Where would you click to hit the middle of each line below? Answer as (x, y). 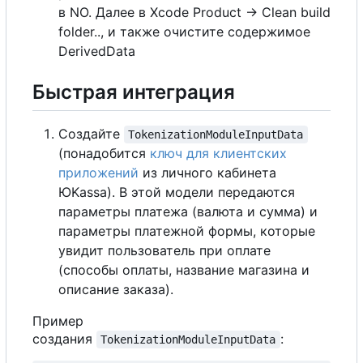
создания (64, 339)
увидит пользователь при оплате (164, 251)
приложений (98, 173)
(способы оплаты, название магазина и (184, 270)
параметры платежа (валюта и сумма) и (188, 212)
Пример (58, 321)
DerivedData (97, 51)
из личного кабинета (207, 173)
